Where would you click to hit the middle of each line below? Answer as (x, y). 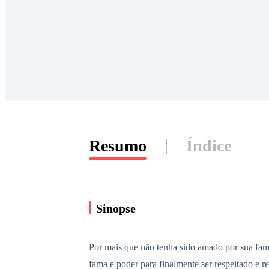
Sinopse (116, 208)
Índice (209, 146)
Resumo (118, 146)
